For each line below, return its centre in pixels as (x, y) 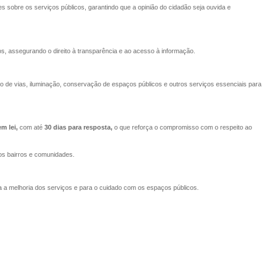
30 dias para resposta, (78, 127)
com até (31, 127)
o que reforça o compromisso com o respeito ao (182, 127)
